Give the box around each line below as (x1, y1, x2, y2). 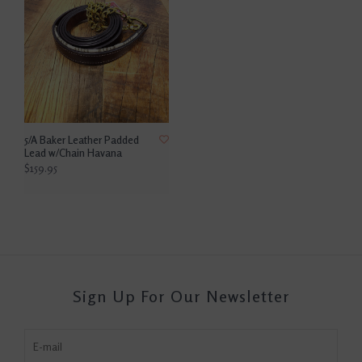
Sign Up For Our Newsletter (72, 285, 290, 306)
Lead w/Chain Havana (24, 145, 122, 159)
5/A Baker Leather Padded (24, 133, 139, 146)
